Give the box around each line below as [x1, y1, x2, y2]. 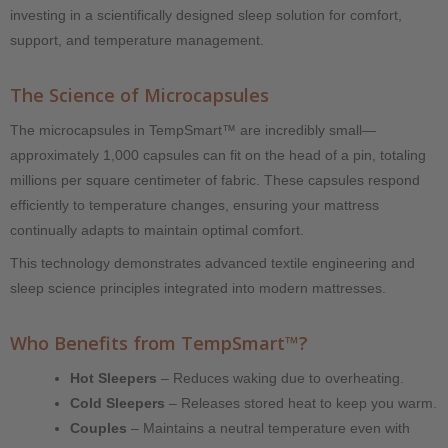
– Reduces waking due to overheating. [157, 369, 404, 386]
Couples [70, 419, 127, 436]
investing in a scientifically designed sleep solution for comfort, [10, 6, 402, 23]
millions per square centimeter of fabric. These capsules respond [10, 171, 420, 188]
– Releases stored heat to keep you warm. [165, 394, 437, 411]
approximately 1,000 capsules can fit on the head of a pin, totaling [10, 146, 426, 163]
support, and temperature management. [10, 31, 264, 48]
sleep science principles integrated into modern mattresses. [10, 279, 386, 296]
